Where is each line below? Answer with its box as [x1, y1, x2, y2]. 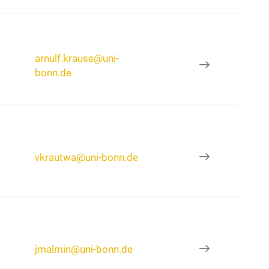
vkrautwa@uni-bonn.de [35, 151, 139, 163]
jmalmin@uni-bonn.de [35, 243, 133, 255]
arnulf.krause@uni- [35, 52, 119, 64]
